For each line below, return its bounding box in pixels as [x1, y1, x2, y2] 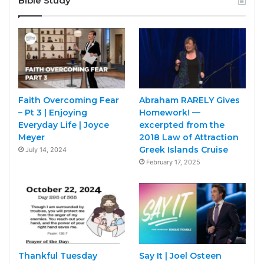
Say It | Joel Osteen [138, 250, 222, 261]
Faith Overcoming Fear [18, 95, 119, 106]
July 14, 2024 [25, 146, 67, 154]
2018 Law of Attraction [138, 132, 239, 143]
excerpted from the [138, 120, 225, 131]
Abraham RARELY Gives [138, 95, 240, 106]
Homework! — [138, 107, 200, 118]
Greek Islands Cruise [138, 144, 228, 156]
